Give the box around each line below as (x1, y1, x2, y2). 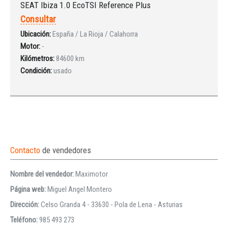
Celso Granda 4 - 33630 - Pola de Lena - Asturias (41, 199, 183, 209)
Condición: (20, 66, 52, 75)
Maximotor (75, 169, 108, 179)
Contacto (10, 145, 42, 155)
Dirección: (10, 199, 41, 209)
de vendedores (42, 145, 91, 155)
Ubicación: (20, 29, 51, 39)
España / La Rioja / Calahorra (52, 29, 138, 39)
